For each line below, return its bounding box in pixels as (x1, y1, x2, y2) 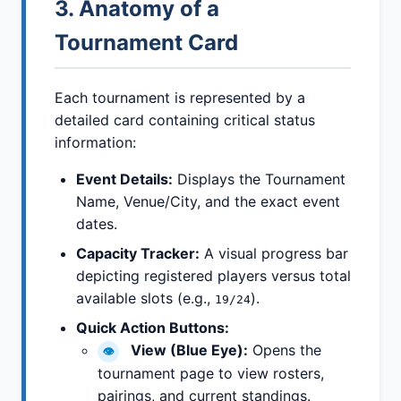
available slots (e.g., (76, 289, 215, 308)
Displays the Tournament (173, 170, 346, 189)
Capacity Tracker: (76, 244, 200, 263)
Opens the (248, 341, 321, 360)
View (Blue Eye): (131, 341, 248, 360)
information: (55, 133, 136, 152)
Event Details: (76, 170, 173, 189)
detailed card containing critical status (55, 111, 315, 130)
